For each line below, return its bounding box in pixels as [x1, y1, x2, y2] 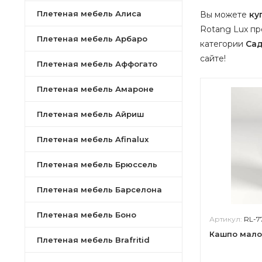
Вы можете [200, 9, 249, 20]
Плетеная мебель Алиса [37, 9, 142, 18]
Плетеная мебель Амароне [37, 84, 154, 94]
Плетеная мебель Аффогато [37, 59, 157, 68]
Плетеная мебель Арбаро [37, 34, 147, 43]
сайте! [200, 53, 226, 64]
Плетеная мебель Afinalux [37, 135, 149, 144]
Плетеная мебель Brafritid [37, 235, 150, 244]
